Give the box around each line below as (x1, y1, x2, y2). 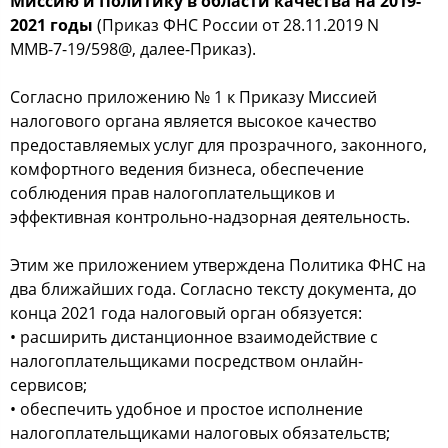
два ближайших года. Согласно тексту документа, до (10, 277, 417, 300)
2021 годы (10, 13, 93, 36)
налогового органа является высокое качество (10, 109, 377, 132)
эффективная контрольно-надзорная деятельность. (10, 205, 410, 228)
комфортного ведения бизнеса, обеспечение (10, 157, 364, 180)
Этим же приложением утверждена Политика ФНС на (10, 253, 426, 276)
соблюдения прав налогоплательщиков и (10, 181, 335, 204)
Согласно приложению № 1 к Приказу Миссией (10, 85, 377, 108)
